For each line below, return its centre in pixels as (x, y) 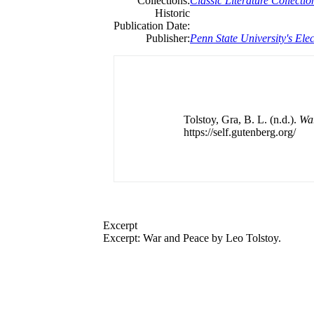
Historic (172, 13)
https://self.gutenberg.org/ (239, 132)
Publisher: (168, 38)
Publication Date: (152, 26)
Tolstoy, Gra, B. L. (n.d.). (241, 120)
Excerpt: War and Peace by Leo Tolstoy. (192, 238)
